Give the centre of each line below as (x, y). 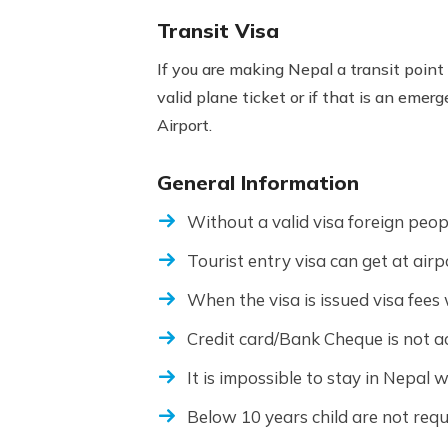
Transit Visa (218, 30)
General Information (258, 182)
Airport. (184, 125)
